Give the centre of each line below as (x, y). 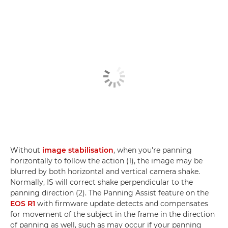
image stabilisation (78, 150)
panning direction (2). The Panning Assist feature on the (109, 193)
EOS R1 (23, 204)
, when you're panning (153, 150)
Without (26, 150)
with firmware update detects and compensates (122, 204)
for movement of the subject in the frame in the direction (112, 215)
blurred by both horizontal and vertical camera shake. (105, 172)
